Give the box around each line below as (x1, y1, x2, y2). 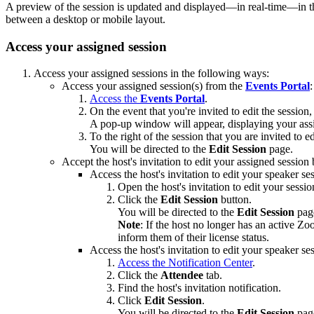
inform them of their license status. (118, 231, 269, 244)
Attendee (161, 269, 203, 282)
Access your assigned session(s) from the (62, 80, 245, 93)
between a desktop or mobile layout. (6, 13, 165, 25)
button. (218, 193, 252, 206)
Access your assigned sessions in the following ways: (34, 67, 269, 80)
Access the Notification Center (118, 257, 252, 269)
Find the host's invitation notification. (118, 282, 281, 294)
